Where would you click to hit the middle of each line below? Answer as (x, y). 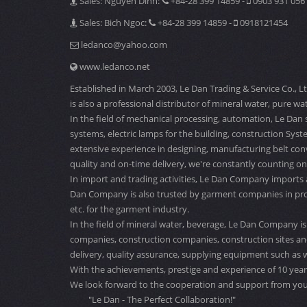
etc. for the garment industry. (130, 209)
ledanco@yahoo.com (123, 45)
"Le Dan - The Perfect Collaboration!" (153, 299)
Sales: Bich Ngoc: (113, 23)
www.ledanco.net (114, 66)
